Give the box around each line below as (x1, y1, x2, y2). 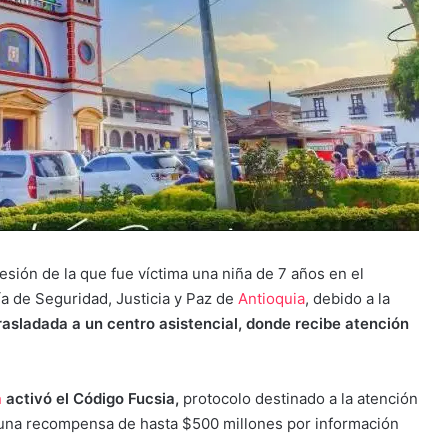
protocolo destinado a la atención (183, 388, 418, 408)
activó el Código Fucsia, (2, 388, 183, 408)
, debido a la (305, 288, 390, 308)
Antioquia (234, 288, 305, 308)
